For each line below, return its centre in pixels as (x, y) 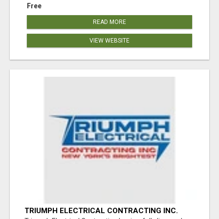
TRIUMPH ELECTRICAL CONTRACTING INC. (101, 211)
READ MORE (109, 22)
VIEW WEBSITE (109, 40)
